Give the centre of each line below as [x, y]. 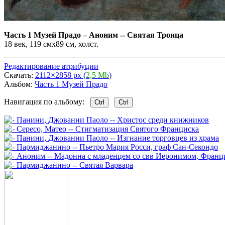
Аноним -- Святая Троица [136, 35]
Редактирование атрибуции [51, 66]
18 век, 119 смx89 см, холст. [51, 44]
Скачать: [20, 75]
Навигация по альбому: [47, 101]
